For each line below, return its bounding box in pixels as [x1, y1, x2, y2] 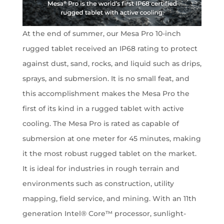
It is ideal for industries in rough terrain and [22, 164, 179, 173]
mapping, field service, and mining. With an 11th [22, 194, 196, 203]
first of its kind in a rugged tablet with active [22, 104, 184, 113]
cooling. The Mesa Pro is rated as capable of [22, 119, 179, 128]
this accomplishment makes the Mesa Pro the [22, 89, 189, 98]
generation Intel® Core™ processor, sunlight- [22, 209, 186, 218]
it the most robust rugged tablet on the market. [22, 149, 196, 158]
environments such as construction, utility [22, 179, 174, 188]
